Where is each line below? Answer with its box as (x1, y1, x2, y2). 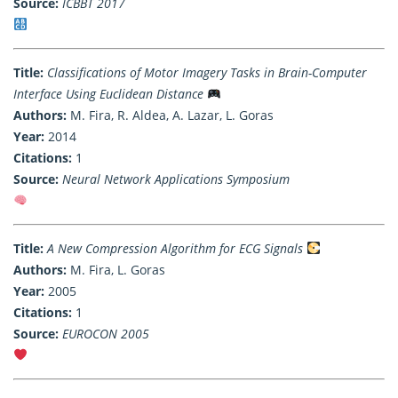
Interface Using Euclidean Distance (13, 84, 203, 102)
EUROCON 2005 (62, 324, 149, 342)
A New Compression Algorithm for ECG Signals (47, 239, 303, 257)
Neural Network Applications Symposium (62, 170, 290, 187)
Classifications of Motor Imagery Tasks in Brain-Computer (47, 63, 367, 81)
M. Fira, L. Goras (67, 260, 165, 278)
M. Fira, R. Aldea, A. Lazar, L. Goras (67, 106, 274, 123)
